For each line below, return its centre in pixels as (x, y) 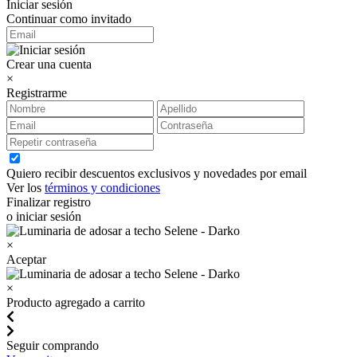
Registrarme (37, 93)
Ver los (25, 188)
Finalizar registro (49, 202)
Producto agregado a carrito (76, 303)
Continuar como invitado (69, 19)
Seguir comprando (53, 346)
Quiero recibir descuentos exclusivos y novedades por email (157, 174)
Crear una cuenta (49, 65)
